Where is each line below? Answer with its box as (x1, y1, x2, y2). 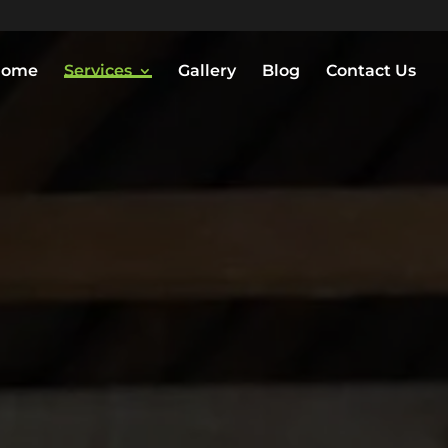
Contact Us (326, 61, 416, 80)
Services (64, 61, 132, 80)
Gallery (178, 61, 236, 80)
